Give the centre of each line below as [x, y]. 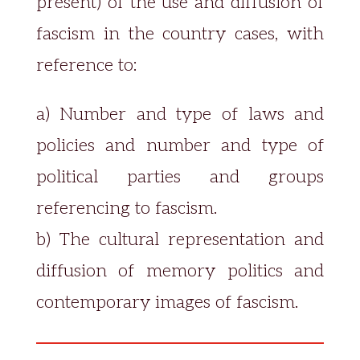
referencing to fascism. [126, 208]
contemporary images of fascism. [167, 302]
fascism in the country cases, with [180, 34]
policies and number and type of [180, 145]
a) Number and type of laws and [180, 114]
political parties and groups [180, 177]
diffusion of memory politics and [180, 271]
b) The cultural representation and [180, 239]
